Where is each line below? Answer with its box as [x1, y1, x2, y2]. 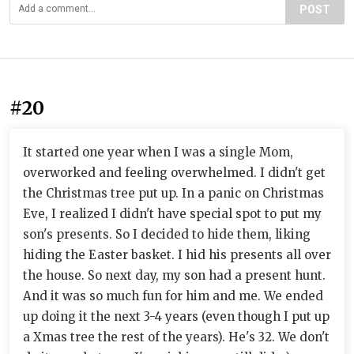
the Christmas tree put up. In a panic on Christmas [23, 185, 324, 201]
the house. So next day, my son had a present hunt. [23, 267, 326, 283]
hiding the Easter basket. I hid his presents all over [23, 247, 331, 262]
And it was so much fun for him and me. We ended [23, 288, 323, 303]
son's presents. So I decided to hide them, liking [23, 226, 311, 242]
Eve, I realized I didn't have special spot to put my [23, 205, 322, 221]
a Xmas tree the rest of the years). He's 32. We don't [23, 329, 330, 345]
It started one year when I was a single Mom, [23, 144, 293, 160]
